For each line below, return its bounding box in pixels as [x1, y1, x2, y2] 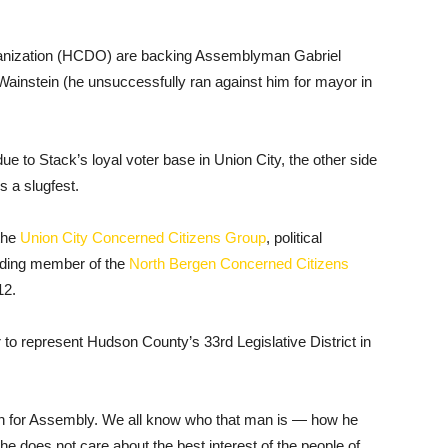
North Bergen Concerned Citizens [129, 255, 349, 272]
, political [266, 229, 322, 246]
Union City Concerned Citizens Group [20, 229, 266, 246]
